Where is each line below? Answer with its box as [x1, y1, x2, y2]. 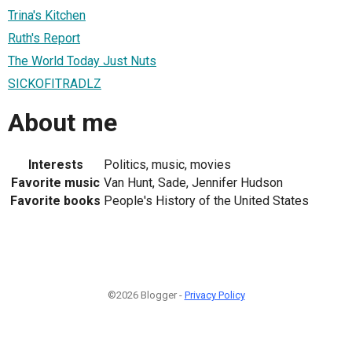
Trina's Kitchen [8, 7, 86, 23]
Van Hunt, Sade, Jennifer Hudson [104, 174, 283, 190]
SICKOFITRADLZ [8, 75, 101, 91]
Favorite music [11, 174, 100, 190]
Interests [27, 156, 83, 172]
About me [8, 108, 117, 138]
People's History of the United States [104, 192, 309, 208]
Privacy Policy [184, 288, 245, 301]
